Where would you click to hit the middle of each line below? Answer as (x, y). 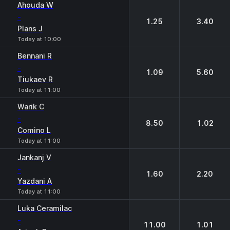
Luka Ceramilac (45, 208)
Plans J (30, 28)
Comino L (34, 130)
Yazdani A (35, 181)
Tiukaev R (35, 79)
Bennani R (35, 56)
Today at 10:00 (39, 39)
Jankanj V (34, 157)
